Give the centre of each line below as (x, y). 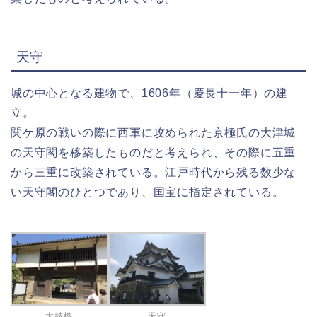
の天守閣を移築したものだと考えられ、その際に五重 (154, 152)
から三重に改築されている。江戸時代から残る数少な (154, 172)
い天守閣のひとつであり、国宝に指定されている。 (148, 192)
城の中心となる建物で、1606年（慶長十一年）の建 (149, 93)
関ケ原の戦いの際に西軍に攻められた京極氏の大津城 (154, 132)
